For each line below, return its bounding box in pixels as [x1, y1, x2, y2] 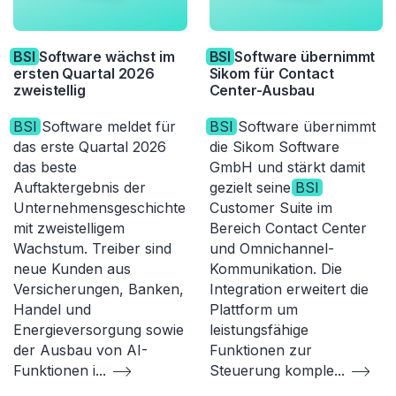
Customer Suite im [209, 199, 332, 217]
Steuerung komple [209, 362, 334, 380]
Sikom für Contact [209, 65, 334, 83]
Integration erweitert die [209, 280, 369, 299]
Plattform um [209, 301, 298, 319]
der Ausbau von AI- [13, 341, 148, 360]
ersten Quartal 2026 [13, 65, 156, 83]
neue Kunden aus [13, 260, 131, 278]
